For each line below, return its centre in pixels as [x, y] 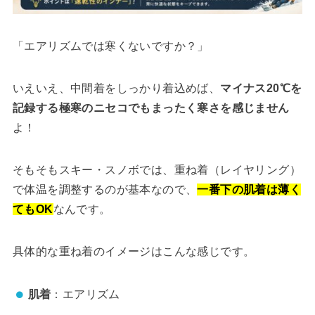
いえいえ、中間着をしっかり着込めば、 [116, 88]
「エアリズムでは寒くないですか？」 [110, 46]
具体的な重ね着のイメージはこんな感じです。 [134, 251]
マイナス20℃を [261, 88]
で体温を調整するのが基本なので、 [105, 189]
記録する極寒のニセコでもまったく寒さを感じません [151, 108]
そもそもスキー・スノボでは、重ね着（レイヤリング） [156, 169]
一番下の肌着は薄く [249, 189]
